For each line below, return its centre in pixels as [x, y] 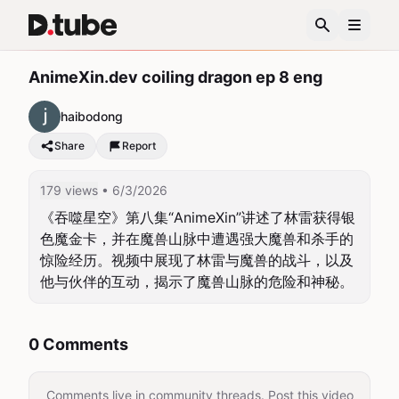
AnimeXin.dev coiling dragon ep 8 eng [175, 77]
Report [139, 146]
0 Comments [78, 344]
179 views [69, 190]
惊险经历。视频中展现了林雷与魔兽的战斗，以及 [197, 260]
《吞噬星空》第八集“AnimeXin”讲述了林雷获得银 [198, 217]
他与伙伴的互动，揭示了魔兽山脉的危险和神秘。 [197, 281]
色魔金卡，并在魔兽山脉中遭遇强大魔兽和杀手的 [197, 239]
